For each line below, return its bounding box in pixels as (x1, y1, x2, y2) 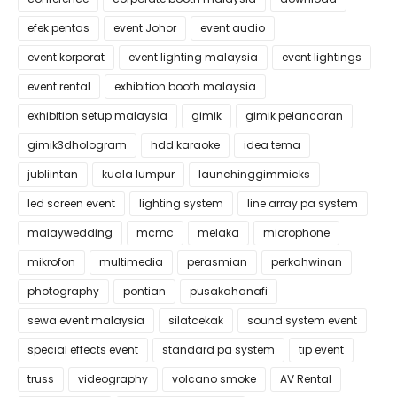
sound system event (247, 313, 357, 328)
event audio (200, 20, 265, 35)
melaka (198, 225, 239, 240)
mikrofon (27, 254, 75, 269)
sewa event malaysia (27, 313, 144, 328)
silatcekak (168, 313, 223, 328)
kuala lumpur (102, 167, 175, 182)
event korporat (27, 50, 105, 65)
